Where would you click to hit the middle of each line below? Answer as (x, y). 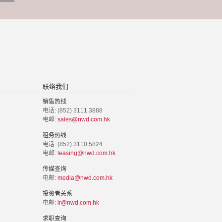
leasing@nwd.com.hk (86, 153)
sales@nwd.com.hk (84, 119)
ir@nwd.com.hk (78, 203)
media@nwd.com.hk (85, 178)
